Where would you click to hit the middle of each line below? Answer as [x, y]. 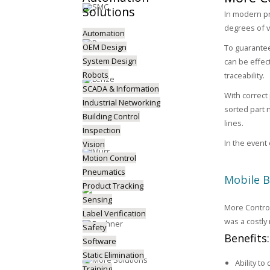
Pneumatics [104, 172]
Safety [95, 227]
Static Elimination [113, 255]
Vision [94, 144]
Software [99, 241]
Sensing [97, 199]
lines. [234, 123]
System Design [110, 61]
